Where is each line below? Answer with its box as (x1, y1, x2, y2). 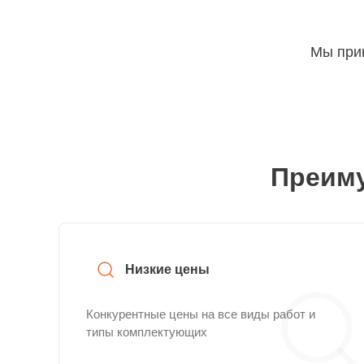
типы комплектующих (86, 325, 207, 339)
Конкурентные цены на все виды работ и (86, 307, 315, 321)
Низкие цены (125, 262, 210, 276)
